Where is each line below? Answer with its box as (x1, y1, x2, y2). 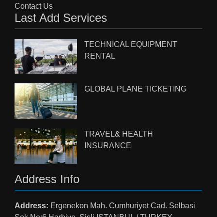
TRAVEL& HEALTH (84, 130, 154, 139)
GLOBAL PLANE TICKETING (84, 85, 187, 93)
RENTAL (84, 51, 116, 60)
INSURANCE (84, 141, 132, 150)
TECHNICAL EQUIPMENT (84, 40, 178, 48)
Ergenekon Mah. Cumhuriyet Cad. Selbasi (48, 201, 195, 210)
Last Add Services (15, 11, 107, 24)
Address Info (15, 172, 79, 186)
